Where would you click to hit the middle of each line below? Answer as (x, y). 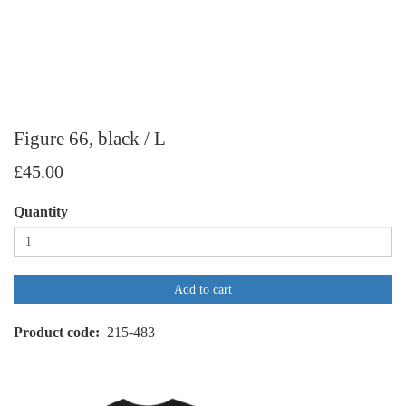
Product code (54, 332)
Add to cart (203, 289)
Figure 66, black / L (90, 138)
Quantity (41, 211)
